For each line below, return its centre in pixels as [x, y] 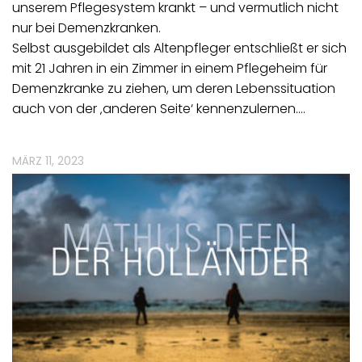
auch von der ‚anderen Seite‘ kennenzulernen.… [159, 109]
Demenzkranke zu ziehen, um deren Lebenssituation [174, 89]
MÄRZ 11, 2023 [48, 161]
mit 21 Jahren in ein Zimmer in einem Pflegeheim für [170, 69]
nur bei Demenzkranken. [86, 28]
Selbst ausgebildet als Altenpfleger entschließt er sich [179, 48]
